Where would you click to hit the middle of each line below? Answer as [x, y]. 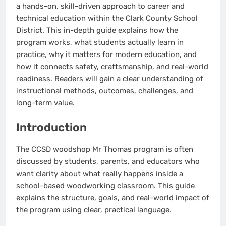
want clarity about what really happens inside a [100, 174]
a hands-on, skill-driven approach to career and [100, 6]
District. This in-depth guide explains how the [97, 31]
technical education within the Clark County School [107, 18]
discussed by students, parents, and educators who [108, 162]
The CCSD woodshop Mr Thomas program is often [105, 150]
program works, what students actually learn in [100, 43]
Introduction [51, 127]
